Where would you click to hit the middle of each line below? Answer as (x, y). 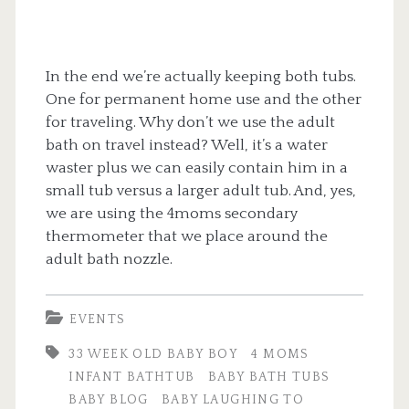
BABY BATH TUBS (269, 377)
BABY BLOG (109, 399)
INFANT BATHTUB (132, 377)
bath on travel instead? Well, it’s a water (186, 145)
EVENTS (98, 320)
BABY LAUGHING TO (233, 399)
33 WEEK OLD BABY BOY (154, 354)
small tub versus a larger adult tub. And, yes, (200, 190)
